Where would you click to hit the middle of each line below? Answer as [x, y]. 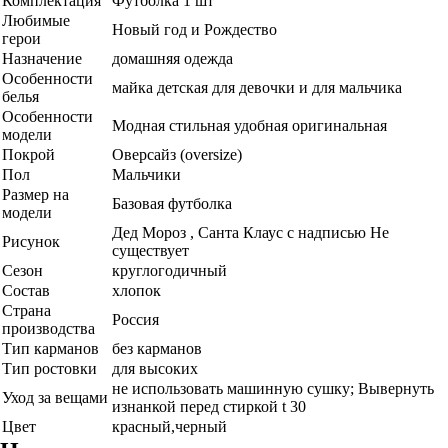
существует [150, 250]
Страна [26, 310]
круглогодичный [169, 270]
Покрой [28, 154]
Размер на [35, 194]
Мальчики [146, 174]
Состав [26, 290]
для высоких [155, 368]
